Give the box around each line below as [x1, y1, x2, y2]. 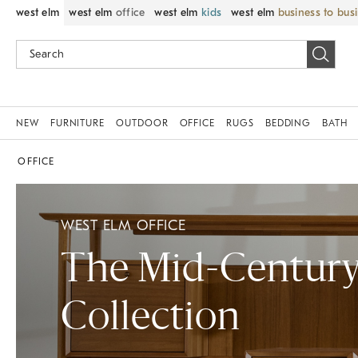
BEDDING [265, 117, 312, 129]
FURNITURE [50, 117, 105, 129]
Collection [61, 300, 241, 339]
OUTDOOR [116, 117, 169, 129]
